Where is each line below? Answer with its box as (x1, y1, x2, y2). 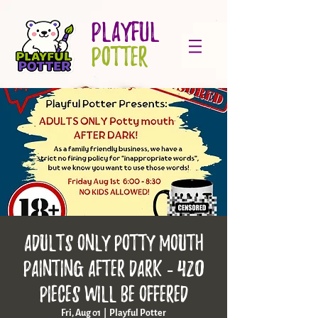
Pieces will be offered (39, 285, 188, 303)
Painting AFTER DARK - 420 (23, 259, 204, 278)
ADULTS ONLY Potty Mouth (24, 234, 203, 252)
